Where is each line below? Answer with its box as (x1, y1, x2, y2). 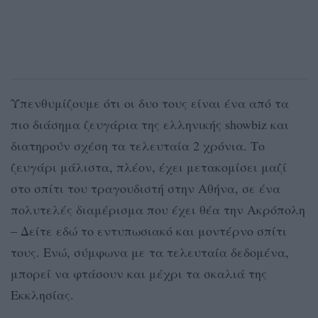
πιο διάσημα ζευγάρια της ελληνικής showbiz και (11, 115, 289, 133)
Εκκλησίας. (11, 285, 74, 303)
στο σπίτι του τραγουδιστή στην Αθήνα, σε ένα (11, 179, 280, 197)
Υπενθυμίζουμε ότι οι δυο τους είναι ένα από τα (11, 94, 289, 111)
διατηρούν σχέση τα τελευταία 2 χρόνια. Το (11, 136, 265, 154)
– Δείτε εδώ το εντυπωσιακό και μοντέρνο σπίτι (11, 221, 287, 239)
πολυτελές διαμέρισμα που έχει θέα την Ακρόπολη (11, 200, 305, 218)
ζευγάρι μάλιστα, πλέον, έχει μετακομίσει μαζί (11, 158, 287, 175)
